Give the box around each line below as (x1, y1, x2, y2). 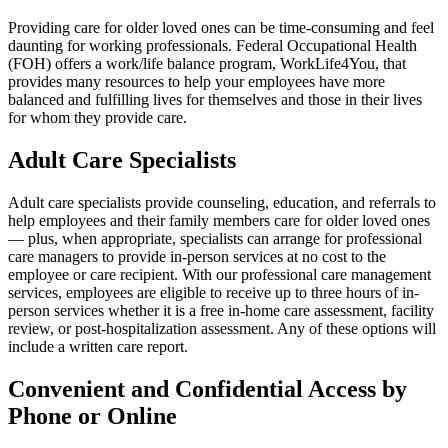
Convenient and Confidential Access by (8, 375, 407, 402)
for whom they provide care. (8, 109, 187, 127)
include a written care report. (8, 337, 188, 355)
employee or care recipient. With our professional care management (8, 265, 431, 283)
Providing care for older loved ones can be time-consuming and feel (8, 19, 434, 37)
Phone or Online (8, 402, 177, 429)
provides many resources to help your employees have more (8, 73, 385, 91)
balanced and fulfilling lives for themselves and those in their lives (8, 91, 422, 109)
